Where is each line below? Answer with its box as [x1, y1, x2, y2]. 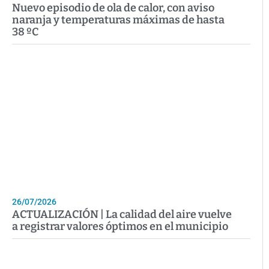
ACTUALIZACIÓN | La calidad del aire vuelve [12, 207, 232, 221]
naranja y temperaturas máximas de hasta [12, 13, 225, 26]
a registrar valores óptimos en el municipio [12, 219, 228, 233]
